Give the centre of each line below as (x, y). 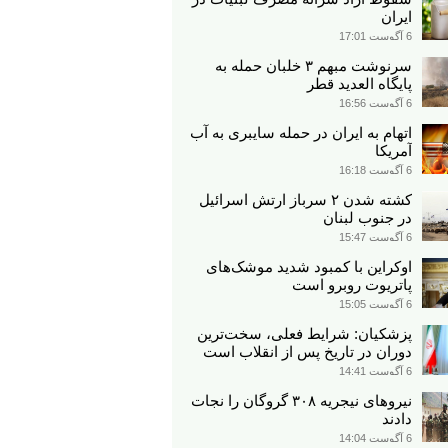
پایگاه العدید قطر (359, 83)
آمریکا (393, 150)
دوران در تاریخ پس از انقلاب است (307, 351)
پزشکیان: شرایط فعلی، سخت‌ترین (304, 333)
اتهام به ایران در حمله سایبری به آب (301, 132)
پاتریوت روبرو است (352, 284)
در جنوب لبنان (367, 217)
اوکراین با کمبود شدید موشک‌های (309, 266)
